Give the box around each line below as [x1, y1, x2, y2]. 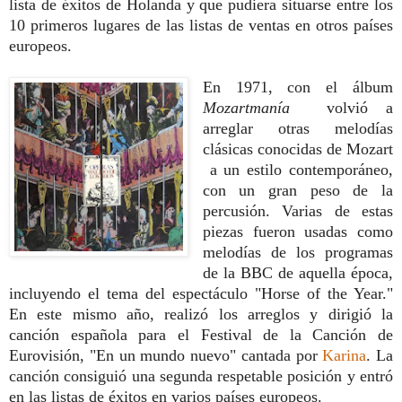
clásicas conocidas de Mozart [202, 139, 393, 158]
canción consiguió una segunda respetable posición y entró [9, 366, 393, 385]
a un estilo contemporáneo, [202, 160, 393, 179]
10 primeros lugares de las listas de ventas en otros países [9, 15, 393, 34]
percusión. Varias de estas [202, 201, 393, 220]
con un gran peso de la [202, 180, 393, 199]
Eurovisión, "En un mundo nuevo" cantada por [9, 345, 323, 364]
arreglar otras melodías [202, 118, 393, 137]
